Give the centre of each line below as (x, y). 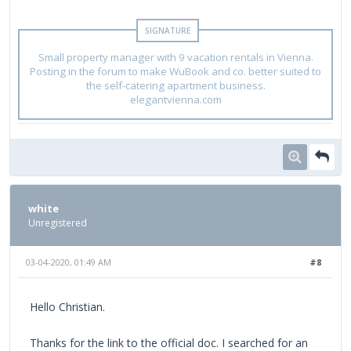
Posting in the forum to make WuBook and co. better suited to (175, 71)
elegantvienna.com (175, 99)
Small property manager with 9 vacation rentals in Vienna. (175, 57)
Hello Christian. (67, 306)
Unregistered (58, 223)
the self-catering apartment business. (175, 85)
